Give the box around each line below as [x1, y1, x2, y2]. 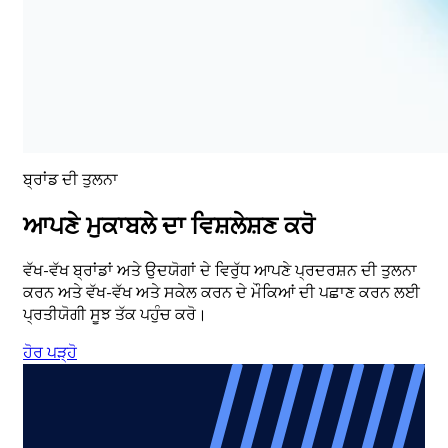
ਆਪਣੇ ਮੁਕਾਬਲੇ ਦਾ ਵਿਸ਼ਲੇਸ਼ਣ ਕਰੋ [23, 211, 315, 241]
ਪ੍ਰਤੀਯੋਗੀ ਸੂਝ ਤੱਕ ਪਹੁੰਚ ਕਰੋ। [23, 304, 207, 327]
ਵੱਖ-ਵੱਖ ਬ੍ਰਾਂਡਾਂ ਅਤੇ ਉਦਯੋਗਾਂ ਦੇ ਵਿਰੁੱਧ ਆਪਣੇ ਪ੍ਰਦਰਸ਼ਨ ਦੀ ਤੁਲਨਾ [23, 260, 417, 283]
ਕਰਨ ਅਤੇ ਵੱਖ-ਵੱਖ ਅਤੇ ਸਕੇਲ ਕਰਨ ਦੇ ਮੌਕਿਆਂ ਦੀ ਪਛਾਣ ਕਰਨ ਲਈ [23, 282, 420, 305]
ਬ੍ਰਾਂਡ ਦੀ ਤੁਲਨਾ [23, 169, 118, 192]
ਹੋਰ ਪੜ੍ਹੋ [23, 342, 77, 365]
